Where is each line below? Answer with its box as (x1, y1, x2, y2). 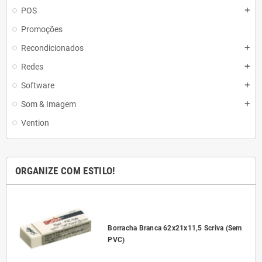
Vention (21, 118, 49, 127)
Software (21, 81, 54, 90)
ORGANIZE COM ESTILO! (15, 165, 115, 177)
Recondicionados (21, 43, 84, 53)
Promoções (21, 25, 63, 34)
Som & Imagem (21, 99, 76, 109)
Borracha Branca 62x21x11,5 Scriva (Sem (108, 224, 242, 233)
